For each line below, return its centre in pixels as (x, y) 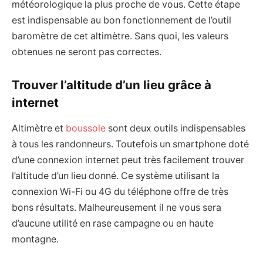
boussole (86, 129)
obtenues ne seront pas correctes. (87, 52)
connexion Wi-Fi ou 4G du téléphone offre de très (120, 192)
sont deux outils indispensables (176, 129)
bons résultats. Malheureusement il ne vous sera (117, 208)
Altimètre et (39, 129)
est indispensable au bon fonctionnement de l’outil (122, 21)
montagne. (35, 240)
